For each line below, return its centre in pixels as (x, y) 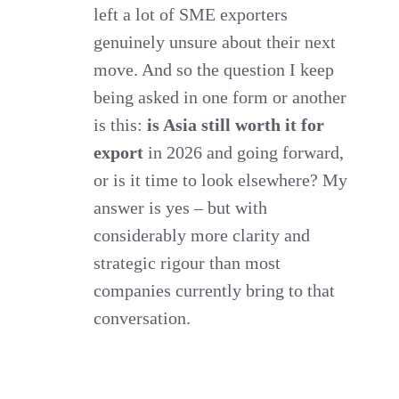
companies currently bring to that (215, 290)
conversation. (142, 318)
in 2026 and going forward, (244, 152)
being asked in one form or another (220, 97)
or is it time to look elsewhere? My (221, 179)
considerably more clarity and (202, 235)
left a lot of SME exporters (191, 14)
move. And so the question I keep (214, 69)
